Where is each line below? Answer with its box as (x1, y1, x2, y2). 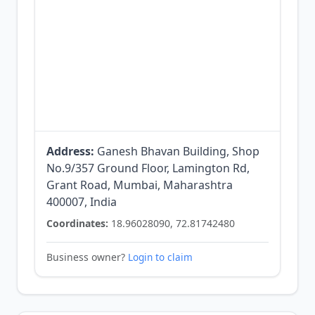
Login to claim (128, 250, 193, 264)
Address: (46, 143, 94, 159)
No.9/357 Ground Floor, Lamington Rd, (46, 160, 250, 176)
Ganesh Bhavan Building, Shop (94, 143, 259, 159)
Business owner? (46, 250, 128, 264)
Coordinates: (46, 217, 108, 230)
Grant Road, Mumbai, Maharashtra (46, 177, 233, 193)
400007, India (46, 194, 117, 210)
